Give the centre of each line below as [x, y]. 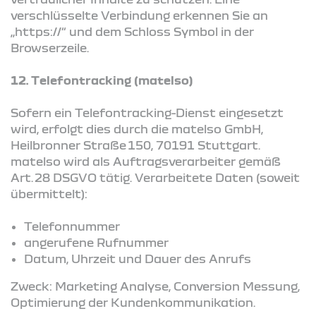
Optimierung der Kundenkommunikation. [133, 302]
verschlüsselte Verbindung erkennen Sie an [139, 15]
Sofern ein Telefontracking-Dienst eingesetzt [147, 112]
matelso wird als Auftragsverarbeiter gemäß [146, 161]
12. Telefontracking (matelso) [102, 80]
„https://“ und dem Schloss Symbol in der [132, 31]
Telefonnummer [72, 226]
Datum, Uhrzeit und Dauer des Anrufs [138, 258]
